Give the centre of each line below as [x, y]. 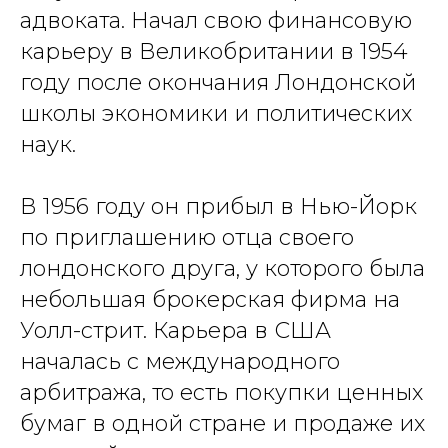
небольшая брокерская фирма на [210, 299]
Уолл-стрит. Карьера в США [175, 330]
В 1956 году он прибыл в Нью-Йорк [218, 206]
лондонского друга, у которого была [222, 268]
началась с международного [180, 361]
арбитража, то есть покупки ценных [221, 392]
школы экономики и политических [216, 113]
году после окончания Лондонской [218, 82]
